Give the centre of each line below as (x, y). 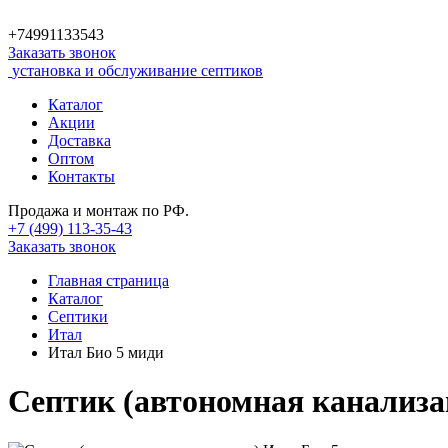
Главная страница (108, 280)
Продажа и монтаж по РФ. (98, 210)
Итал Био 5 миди (106, 352)
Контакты (81, 176)
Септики (78, 316)
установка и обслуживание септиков (137, 70)
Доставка (79, 140)
